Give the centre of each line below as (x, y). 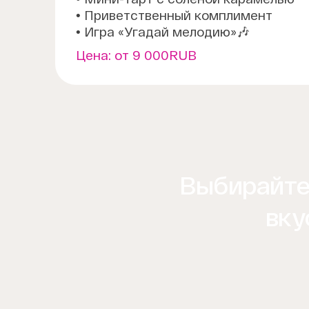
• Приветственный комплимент (174, 16)
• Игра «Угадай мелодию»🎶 (163, 32)
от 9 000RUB (156, 56)
